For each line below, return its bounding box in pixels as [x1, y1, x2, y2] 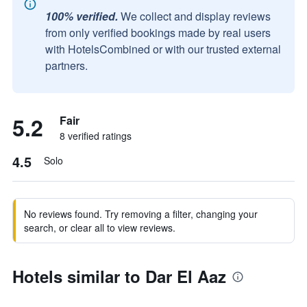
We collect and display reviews [121, 8, 271, 24]
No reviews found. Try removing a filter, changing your [24, 207, 258, 221]
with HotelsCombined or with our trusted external [45, 41, 281, 57]
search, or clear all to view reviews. [24, 221, 175, 234]
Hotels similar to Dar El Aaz [12, 265, 226, 288]
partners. [45, 58, 88, 73]
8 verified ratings [60, 129, 132, 143]
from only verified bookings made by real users [45, 25, 271, 40]
